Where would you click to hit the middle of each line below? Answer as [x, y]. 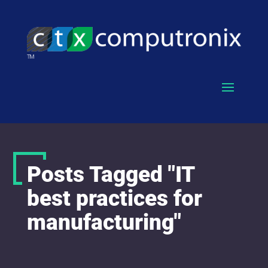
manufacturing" [104, 222]
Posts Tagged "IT [110, 174]
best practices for [114, 198]
